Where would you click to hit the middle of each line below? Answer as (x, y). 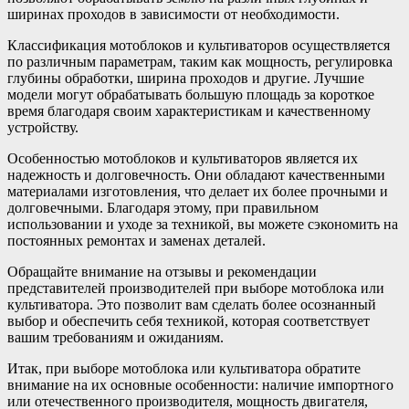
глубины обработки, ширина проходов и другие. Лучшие (186, 78)
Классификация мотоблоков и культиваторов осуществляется (199, 45)
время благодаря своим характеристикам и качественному (189, 110)
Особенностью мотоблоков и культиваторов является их (183, 158)
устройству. (43, 127)
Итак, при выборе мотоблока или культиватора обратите (184, 368)
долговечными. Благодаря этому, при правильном (163, 207)
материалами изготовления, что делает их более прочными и (198, 191)
